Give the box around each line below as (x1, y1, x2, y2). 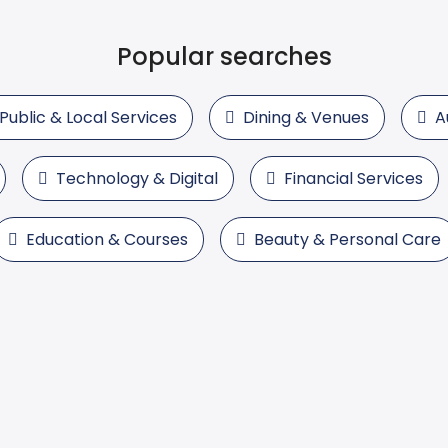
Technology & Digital (56, 166, 218, 190)
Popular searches (116, 39, 332, 73)
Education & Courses (25, 227, 188, 251)
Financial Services (284, 166, 423, 190)
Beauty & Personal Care (253, 227, 441, 251)
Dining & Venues (242, 105, 369, 129)
